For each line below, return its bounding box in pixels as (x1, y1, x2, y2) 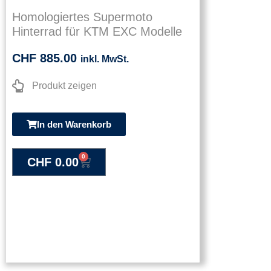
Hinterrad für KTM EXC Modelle (12, 24, 182, 38)
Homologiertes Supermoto (12, 10, 152, 24)
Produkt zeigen (31, 80, 97, 91)
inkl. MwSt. (80, 53, 129, 64)
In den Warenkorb (37, 119, 111, 129)
